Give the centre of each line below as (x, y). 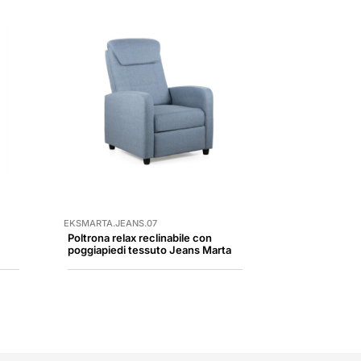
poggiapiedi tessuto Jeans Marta (149, 249)
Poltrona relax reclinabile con (139, 237)
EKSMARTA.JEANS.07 (110, 223)
